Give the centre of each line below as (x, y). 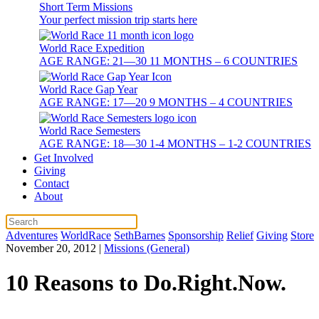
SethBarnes (140, 235)
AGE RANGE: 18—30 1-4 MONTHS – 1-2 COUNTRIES (175, 143)
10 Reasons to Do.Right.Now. (146, 283)
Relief (240, 235)
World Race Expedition (92, 48)
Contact (52, 183)
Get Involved (64, 158)
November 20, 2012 (51, 248)
